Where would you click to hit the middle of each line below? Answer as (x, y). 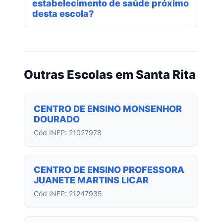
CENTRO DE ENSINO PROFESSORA (109, 170)
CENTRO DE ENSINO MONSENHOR (108, 109)
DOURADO (57, 119)
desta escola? (63, 13)
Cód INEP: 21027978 (68, 133)
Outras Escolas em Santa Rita (110, 74)
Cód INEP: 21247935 (68, 194)
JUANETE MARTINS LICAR (91, 180)
